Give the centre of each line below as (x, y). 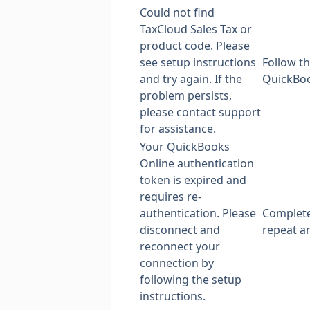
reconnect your (180, 246)
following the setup (191, 280)
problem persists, (186, 95)
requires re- (171, 197)
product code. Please (195, 46)
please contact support (200, 112)
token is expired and (193, 180)
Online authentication (197, 163)
